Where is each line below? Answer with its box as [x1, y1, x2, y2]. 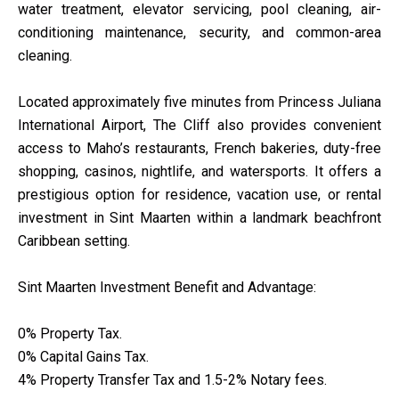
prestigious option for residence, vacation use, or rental [18, 186, 381, 203]
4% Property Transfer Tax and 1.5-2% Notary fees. [18, 371, 327, 388]
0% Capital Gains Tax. [18, 348, 149, 365]
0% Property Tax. [18, 325, 122, 342]
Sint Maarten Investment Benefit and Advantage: [18, 279, 316, 296]
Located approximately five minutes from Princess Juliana [18, 94, 381, 110]
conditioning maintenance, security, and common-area [18, 24, 381, 41]
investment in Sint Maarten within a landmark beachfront [18, 209, 381, 226]
